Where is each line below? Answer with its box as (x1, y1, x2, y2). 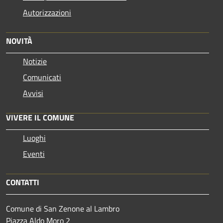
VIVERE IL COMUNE (6, 111, 74, 123)
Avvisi (23, 87, 43, 99)
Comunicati (23, 71, 61, 83)
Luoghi (23, 131, 46, 144)
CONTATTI (6, 176, 39, 188)
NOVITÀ (6, 34, 32, 47)
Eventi (23, 147, 45, 160)
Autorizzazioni (23, 6, 71, 18)
